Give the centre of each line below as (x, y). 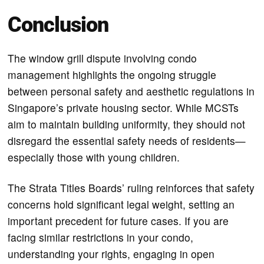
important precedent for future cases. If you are (118, 220)
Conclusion (58, 24)
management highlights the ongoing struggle (112, 74)
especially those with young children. (94, 157)
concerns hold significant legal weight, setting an (121, 204)
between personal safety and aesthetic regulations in (131, 91)
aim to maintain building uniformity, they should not (127, 124)
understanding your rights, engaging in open (111, 253)
